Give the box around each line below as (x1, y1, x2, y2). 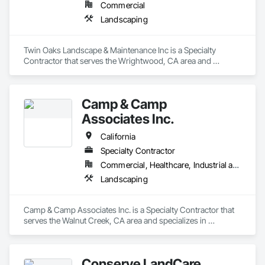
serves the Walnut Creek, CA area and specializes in (24, 215, 206, 225)
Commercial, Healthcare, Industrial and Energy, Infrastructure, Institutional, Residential (232, 160, 240, 170)
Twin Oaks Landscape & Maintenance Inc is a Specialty (24, 45, 216, 55)
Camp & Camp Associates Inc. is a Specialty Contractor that (24, 205, 234, 215)
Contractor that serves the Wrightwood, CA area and (24, 56, 211, 66)
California (101, 131, 136, 141)
